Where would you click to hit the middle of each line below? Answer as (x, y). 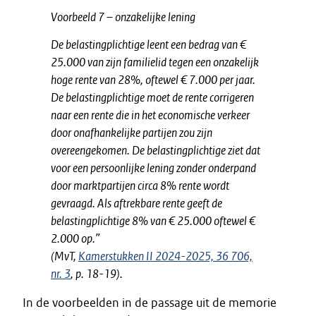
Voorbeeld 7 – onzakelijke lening (123, 17)
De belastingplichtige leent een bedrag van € (148, 44)
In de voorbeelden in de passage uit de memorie (150, 303)
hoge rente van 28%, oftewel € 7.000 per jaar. (153, 80)
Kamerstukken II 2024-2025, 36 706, (165, 256)
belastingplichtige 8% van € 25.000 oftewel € (153, 221)
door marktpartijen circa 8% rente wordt (140, 186)
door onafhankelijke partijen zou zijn (132, 133)
